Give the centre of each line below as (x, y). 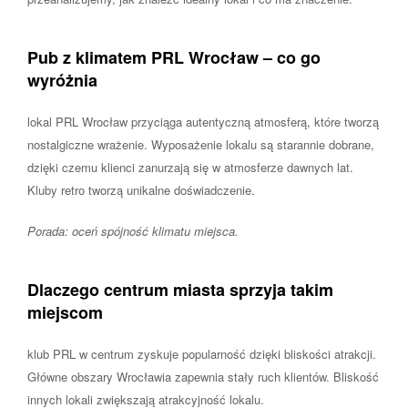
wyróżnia (62, 80)
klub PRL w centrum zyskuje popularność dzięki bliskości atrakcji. (202, 353)
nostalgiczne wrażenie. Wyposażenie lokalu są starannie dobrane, (201, 144)
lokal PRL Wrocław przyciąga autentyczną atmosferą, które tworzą (203, 121)
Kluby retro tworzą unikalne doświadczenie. (141, 189)
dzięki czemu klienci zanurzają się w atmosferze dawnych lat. (190, 167)
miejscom (65, 312)
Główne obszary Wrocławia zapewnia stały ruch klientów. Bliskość (203, 376)
